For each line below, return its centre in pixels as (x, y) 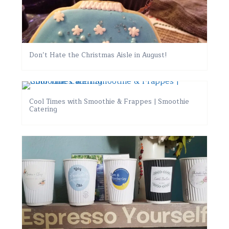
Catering (43, 109)
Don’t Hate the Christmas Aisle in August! (98, 55)
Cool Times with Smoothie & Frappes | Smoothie (109, 102)
